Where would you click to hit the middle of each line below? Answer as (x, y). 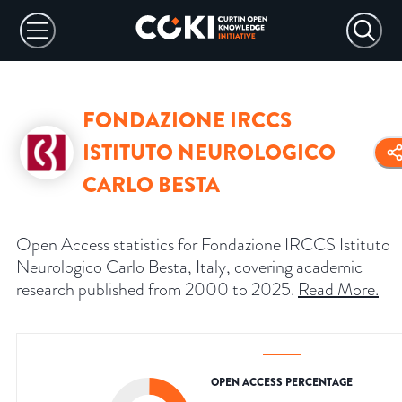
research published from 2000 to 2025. (155, 289)
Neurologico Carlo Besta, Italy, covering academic (189, 267)
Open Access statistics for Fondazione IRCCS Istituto (203, 245)
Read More (336, 289)
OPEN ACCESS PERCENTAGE (282, 383)
